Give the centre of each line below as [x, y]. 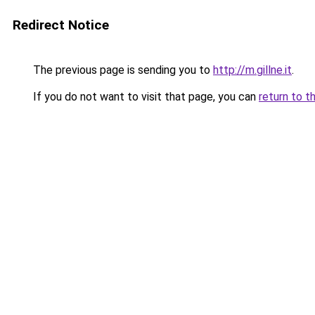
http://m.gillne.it [252, 70]
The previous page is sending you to [122, 70]
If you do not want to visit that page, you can [144, 97]
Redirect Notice [61, 25]
